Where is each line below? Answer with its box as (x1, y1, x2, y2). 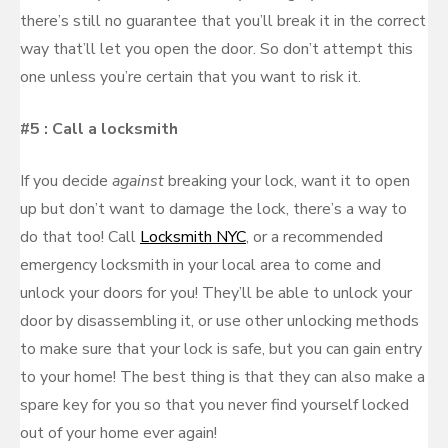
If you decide (20, 170, 112, 192)
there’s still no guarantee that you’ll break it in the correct (20, 10, 426, 32)
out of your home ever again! (20, 422, 217, 444)
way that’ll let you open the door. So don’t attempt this (20, 38, 413, 60)
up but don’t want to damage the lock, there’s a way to (20, 198, 407, 220)
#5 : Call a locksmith (20, 118, 178, 140)
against (112, 170, 168, 192)
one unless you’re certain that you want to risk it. (20, 66, 361, 88)
